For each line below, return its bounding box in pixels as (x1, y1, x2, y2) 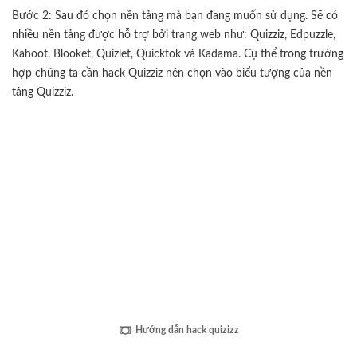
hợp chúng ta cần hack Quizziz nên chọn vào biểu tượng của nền (12, 66, 332, 79)
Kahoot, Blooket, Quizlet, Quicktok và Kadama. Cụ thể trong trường (12, 47, 343, 60)
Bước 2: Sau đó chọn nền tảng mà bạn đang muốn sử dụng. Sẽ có (12, 9, 338, 22)
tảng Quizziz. (12, 85, 73, 98)
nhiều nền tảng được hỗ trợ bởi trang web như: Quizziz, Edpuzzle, (12, 28, 335, 41)
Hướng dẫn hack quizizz (135, 325, 239, 335)
